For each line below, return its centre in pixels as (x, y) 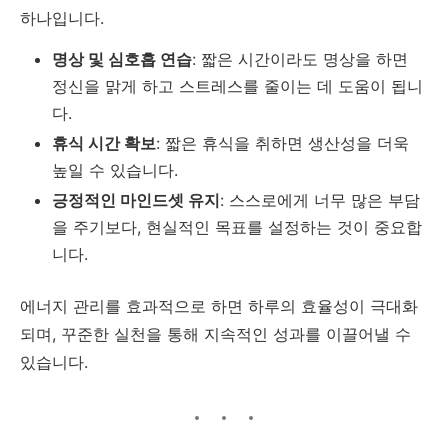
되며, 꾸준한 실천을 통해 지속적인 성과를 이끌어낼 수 (215, 333)
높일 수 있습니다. (115, 169)
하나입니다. (62, 17)
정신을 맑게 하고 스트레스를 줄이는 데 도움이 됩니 (237, 85)
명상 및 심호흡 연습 (122, 58)
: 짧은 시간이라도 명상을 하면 (300, 58)
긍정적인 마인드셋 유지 (136, 199)
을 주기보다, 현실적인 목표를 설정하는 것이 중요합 (237, 226)
